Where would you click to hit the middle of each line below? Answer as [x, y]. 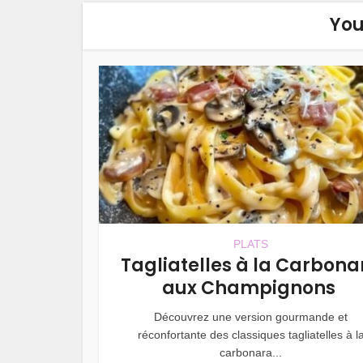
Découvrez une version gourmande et [251, 316]
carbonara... [251, 352]
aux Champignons [251, 288]
